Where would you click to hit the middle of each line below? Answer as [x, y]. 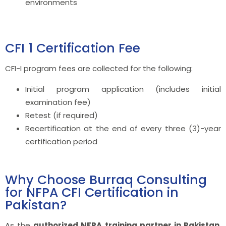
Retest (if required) [62, 115]
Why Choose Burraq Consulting [106, 180]
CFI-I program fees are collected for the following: [99, 68]
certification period [61, 141]
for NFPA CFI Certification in [92, 192]
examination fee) [58, 102]
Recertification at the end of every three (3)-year [123, 128]
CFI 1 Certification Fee [73, 48]
